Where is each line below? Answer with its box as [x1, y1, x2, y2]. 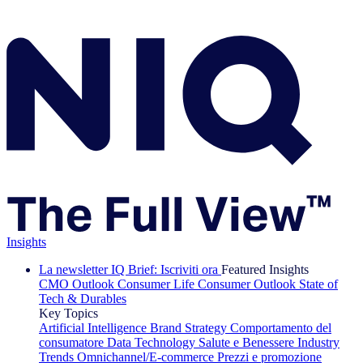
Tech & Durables [39, 291, 126, 305]
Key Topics [39, 305, 98, 320]
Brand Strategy [150, 320, 227, 335]
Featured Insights [221, 262, 309, 276]
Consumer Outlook [198, 276, 296, 291]
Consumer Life [117, 276, 194, 291]
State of [299, 276, 338, 291]
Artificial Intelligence [39, 320, 147, 335]
